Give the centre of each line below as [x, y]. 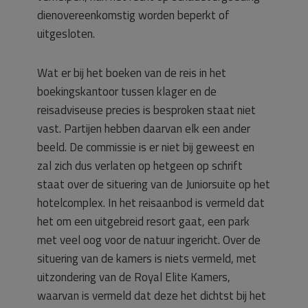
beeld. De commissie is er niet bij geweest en [146, 147]
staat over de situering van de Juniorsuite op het [154, 184]
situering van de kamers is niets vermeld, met [147, 258]
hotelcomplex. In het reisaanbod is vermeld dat [151, 202]
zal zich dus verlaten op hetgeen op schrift [140, 165]
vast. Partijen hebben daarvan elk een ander [144, 128]
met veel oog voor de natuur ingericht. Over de [149, 240]
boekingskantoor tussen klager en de [127, 91]
